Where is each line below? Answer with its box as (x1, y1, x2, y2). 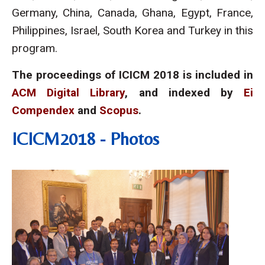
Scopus (99, 104, 138, 117)
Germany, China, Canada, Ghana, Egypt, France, (12, 6, 253, 20)
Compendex (12, 104, 75, 117)
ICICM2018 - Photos (12, 128, 159, 149)
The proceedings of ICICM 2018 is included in (12, 68, 253, 82)
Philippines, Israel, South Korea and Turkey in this (12, 24, 253, 37)
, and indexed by (125, 86, 244, 99)
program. (12, 41, 57, 55)
